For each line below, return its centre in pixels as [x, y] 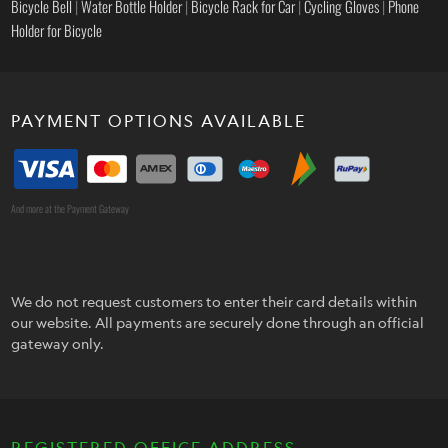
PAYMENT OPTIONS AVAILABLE [159, 121]
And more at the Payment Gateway [70, 208]
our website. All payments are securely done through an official [218, 322]
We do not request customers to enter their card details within [214, 301]
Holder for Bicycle [57, 30]
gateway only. [58, 343]
